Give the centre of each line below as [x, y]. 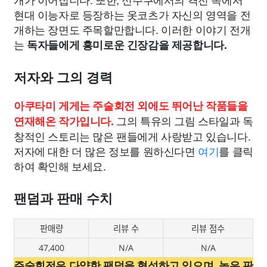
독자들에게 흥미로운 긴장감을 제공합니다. [127, 45]
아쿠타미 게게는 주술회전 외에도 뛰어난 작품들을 [131, 106]
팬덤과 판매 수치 [63, 199]
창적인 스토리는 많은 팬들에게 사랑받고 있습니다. [132, 136]
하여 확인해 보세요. [60, 166]
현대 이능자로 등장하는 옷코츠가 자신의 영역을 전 [132, 15]
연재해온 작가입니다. [64, 121]
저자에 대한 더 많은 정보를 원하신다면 [106, 151]
